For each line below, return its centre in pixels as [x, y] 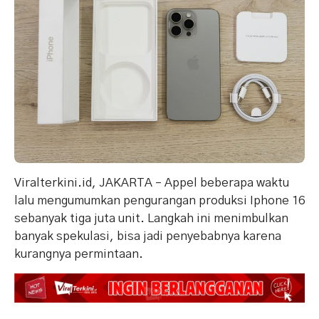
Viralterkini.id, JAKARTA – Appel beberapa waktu [152, 182]
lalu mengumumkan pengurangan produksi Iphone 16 [159, 200]
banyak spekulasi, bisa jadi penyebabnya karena [148, 236]
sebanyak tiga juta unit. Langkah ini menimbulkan [151, 218]
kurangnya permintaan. [79, 253]
